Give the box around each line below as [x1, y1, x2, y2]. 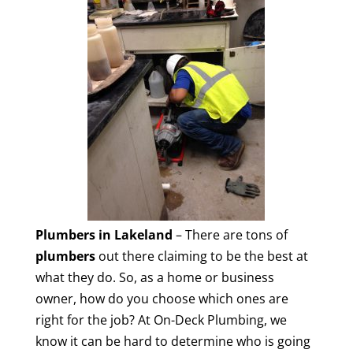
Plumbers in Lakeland [35, 226, 173, 243]
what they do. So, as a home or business [35, 269, 274, 286]
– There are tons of [172, 226, 288, 243]
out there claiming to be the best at [95, 247, 308, 265]
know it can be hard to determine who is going [35, 333, 310, 350]
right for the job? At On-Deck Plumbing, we [35, 311, 287, 329]
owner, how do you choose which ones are [35, 290, 288, 307]
